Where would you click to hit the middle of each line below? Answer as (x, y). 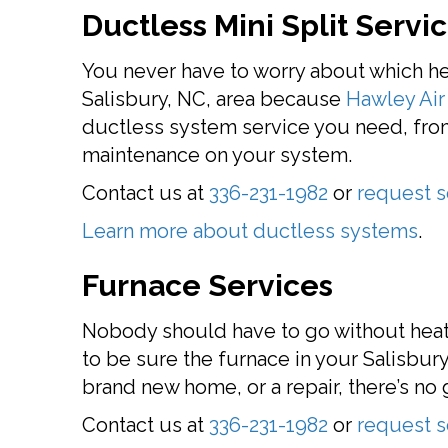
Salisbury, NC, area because (214, 99)
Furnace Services (207, 285)
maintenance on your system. (217, 155)
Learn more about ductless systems (250, 231)
